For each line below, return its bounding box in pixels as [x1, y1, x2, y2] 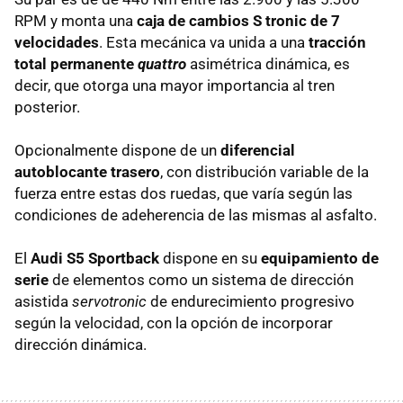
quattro [138, 54, 186, 73]
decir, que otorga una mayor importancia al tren [14, 76, 335, 94]
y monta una [47, 11, 137, 30]
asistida [14, 291, 72, 310]
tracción [309, 32, 366, 51]
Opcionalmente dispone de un [14, 140, 220, 159]
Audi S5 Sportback [31, 248, 159, 267]
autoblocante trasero [14, 162, 160, 181]
